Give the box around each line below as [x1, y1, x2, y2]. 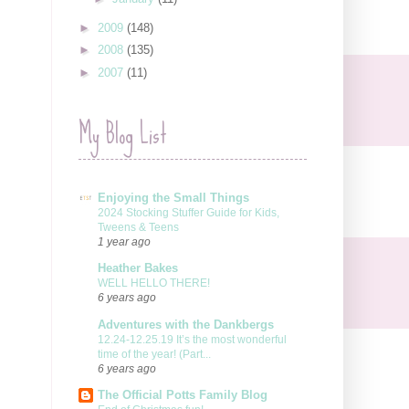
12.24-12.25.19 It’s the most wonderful [98, 332, 287, 346]
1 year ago [98, 235, 151, 247]
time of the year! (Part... [98, 347, 211, 361]
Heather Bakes [98, 261, 178, 276]
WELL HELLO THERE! [98, 277, 210, 290]
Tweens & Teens [98, 220, 179, 234]
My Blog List [79, 110, 167, 160]
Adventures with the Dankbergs [98, 317, 274, 331]
